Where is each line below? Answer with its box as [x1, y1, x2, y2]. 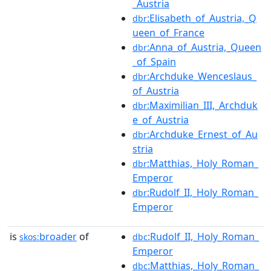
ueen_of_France [132, 26, 204, 39]
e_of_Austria [132, 113, 189, 126]
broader [39, 230, 77, 243]
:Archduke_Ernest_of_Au [147, 128, 258, 141]
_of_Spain [132, 55, 176, 68]
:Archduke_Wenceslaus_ [147, 70, 256, 83]
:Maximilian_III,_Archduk [147, 99, 258, 112]
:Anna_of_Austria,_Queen [147, 41, 261, 54]
